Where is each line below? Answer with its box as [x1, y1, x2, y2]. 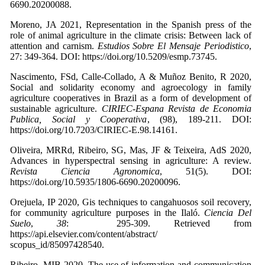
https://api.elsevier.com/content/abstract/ [10, 229, 157, 240]
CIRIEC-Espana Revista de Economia [101, 104, 252, 114]
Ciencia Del [204, 208, 251, 218]
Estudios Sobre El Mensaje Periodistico [97, 41, 250, 51]
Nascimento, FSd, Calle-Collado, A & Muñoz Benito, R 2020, [10, 72, 251, 82]
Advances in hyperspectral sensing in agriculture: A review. [10, 156, 251, 166]
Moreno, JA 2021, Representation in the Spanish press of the [10, 20, 251, 30]
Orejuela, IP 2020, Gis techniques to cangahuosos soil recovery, [10, 197, 251, 208]
